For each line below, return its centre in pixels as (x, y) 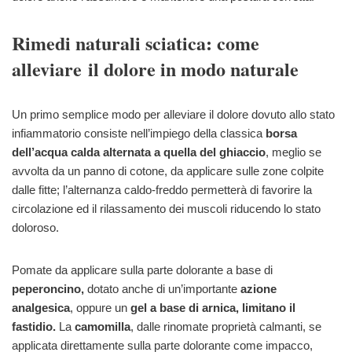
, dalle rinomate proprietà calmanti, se (226, 327)
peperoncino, (49, 289)
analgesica (41, 308)
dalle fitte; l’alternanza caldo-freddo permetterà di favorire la (162, 190)
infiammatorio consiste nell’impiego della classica (139, 134)
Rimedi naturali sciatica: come (136, 43)
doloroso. (35, 228)
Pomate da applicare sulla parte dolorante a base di (142, 270)
